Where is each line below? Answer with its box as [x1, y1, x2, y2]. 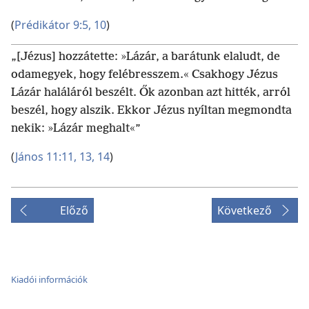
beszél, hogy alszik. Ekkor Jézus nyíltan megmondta [11, 104, 292, 117]
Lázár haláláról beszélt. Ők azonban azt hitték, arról [11, 86, 290, 99]
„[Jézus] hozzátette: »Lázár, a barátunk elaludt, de [11, 50, 280, 63]
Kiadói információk [11, 273, 88, 286]
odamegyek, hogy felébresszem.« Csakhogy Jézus [11, 68, 278, 81]
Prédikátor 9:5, [14, 17, 91, 32]
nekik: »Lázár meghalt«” [11, 122, 141, 135]
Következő [217, 203, 272, 218]
